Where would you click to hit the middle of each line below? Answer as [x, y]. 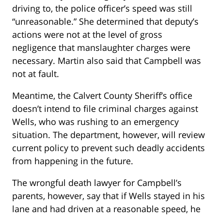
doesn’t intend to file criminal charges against [105, 109]
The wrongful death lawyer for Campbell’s [97, 183]
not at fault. [36, 74]
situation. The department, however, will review [108, 135]
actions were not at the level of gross [87, 35]
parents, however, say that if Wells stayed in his [108, 196]
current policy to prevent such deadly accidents [108, 148]
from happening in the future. [73, 161]
